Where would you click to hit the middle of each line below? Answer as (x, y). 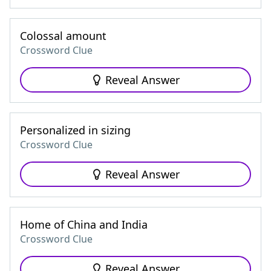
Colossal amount (63, 36)
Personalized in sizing (75, 130)
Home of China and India (84, 224)
